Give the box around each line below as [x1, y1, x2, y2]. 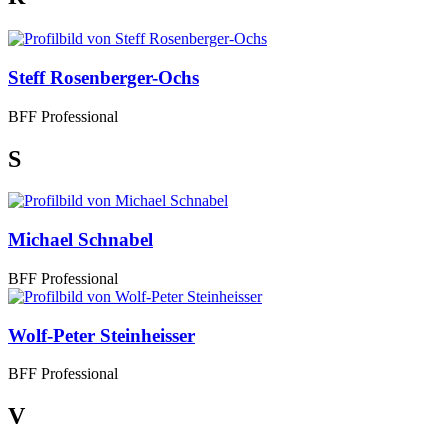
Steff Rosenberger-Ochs [8, 66, 199, 88]
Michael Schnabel [8, 229, 153, 251]
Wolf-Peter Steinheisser [8, 324, 195, 346]
